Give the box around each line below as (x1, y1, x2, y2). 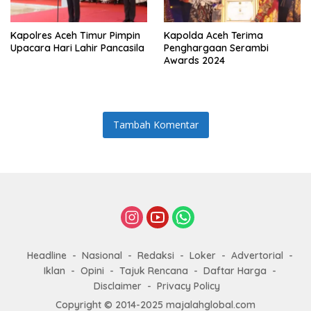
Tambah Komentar (112, 118, 199, 131)
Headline (26, 249, 67, 262)
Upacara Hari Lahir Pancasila (10, 42, 144, 54)
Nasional (81, 249, 122, 262)
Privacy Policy (157, 280, 220, 292)
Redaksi (137, 249, 174, 262)
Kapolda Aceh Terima (164, 29, 263, 42)
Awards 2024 (164, 54, 225, 67)
